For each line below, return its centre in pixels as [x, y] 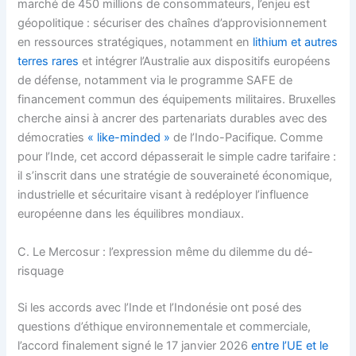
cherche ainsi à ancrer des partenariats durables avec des [173, 119]
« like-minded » [129, 138]
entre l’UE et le [290, 345]
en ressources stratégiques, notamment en [135, 43]
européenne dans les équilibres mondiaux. [131, 214]
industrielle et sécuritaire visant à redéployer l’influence [163, 195]
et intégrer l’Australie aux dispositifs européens [205, 62]
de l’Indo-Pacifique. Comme [247, 138]
